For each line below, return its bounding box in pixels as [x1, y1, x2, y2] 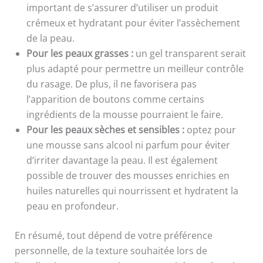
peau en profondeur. [26, 200, 119, 213]
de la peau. [26, 32, 75, 45]
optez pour [184, 123, 236, 137]
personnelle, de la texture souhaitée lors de [14, 244, 207, 258]
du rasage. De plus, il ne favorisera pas [26, 77, 197, 91]
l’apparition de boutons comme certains [26, 93, 204, 106]
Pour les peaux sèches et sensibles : [26, 123, 184, 137]
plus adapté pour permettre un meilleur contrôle [26, 62, 244, 76]
